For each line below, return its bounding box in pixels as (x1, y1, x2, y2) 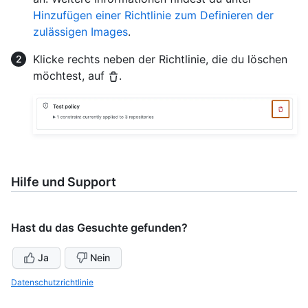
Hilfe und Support (11, 175, 116, 190)
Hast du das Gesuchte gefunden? (11, 221, 188, 235)
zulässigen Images (33, 25, 128, 39)
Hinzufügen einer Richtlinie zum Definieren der (33, 8, 274, 23)
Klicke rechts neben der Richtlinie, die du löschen (33, 52, 287, 67)
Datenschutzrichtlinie (11, 277, 93, 288)
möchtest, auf (33, 69, 108, 83)
